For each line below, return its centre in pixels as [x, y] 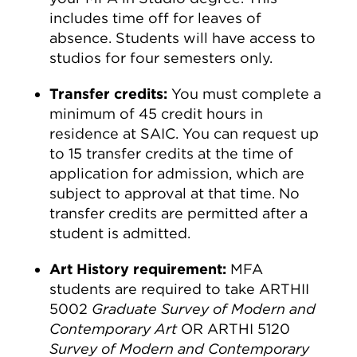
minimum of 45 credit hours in [157, 114]
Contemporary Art [114, 329]
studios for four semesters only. [161, 58]
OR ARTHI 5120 [234, 329]
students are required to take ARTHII [180, 289]
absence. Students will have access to [183, 38]
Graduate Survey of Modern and [204, 309]
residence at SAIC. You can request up [184, 133]
